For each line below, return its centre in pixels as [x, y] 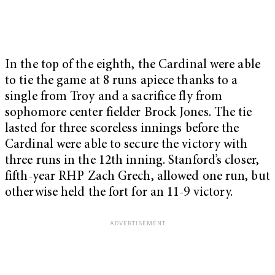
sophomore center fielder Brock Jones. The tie [129, 114]
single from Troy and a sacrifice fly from [114, 98]
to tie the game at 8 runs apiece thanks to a [122, 82]
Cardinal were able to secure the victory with [126, 145]
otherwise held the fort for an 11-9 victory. [119, 193]
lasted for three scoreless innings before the [122, 130]
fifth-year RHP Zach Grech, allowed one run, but [137, 177]
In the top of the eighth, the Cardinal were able [133, 66]
